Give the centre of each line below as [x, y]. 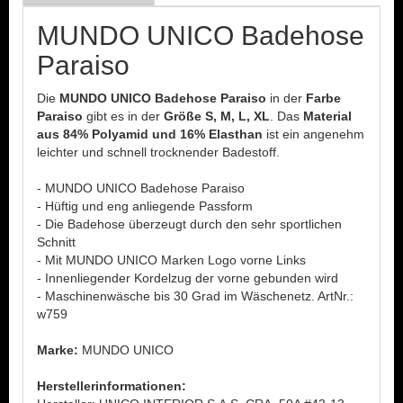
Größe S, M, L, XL [217, 116]
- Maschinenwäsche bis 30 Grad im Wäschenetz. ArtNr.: [195, 296]
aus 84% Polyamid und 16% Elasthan [150, 134]
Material [327, 116]
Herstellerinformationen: [112, 386]
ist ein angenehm [313, 134]
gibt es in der [123, 116]
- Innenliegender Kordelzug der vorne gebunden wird [188, 278]
